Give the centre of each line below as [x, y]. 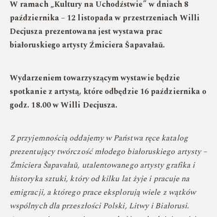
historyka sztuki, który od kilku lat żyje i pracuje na [100, 179]
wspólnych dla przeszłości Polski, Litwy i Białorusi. [100, 206]
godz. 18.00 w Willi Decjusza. [64, 105]
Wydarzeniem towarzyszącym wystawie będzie [95, 78]
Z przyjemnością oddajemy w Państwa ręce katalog [99, 138]
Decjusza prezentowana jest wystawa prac [86, 31]
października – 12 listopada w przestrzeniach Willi [105, 18]
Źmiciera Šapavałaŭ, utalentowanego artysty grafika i [102, 165]
